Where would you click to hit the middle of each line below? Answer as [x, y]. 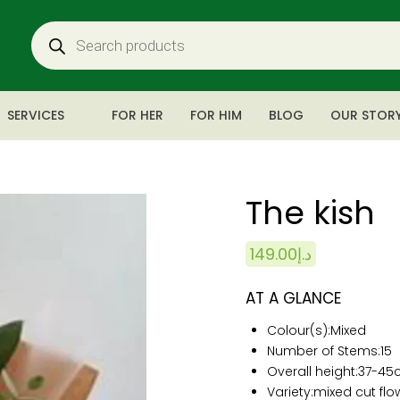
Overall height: [312, 371]
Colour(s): [298, 330]
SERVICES [36, 115]
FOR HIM [216, 115]
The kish [310, 213]
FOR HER [137, 115]
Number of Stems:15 [329, 351]
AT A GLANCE [293, 298]
